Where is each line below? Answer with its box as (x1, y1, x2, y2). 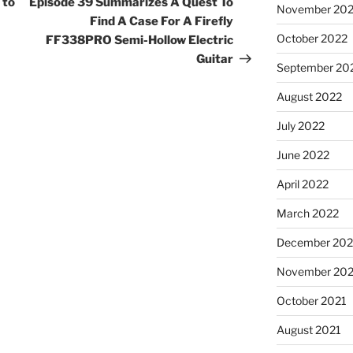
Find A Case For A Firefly (90, 14, 234, 29)
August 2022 (276, 90, 342, 104)
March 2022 (276, 206, 339, 221)
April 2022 (276, 177, 329, 191)
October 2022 (276, 32, 347, 46)
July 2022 (276, 119, 325, 133)
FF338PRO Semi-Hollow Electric (46, 33, 234, 48)
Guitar (196, 52, 234, 67)
